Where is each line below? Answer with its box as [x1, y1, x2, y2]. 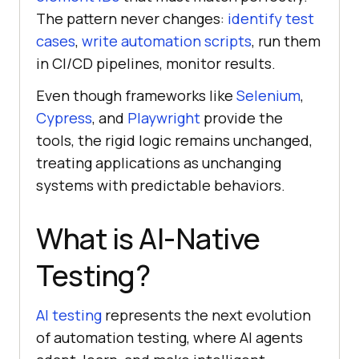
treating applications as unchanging [36, 152, 281, 172]
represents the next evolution [102, 305, 311, 325]
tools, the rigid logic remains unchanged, [36, 130, 313, 150]
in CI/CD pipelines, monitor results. [36, 53, 276, 73]
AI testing [36, 305, 102, 325]
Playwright [127, 107, 200, 127]
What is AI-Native [36, 218, 260, 258]
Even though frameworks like [36, 85, 236, 105]
